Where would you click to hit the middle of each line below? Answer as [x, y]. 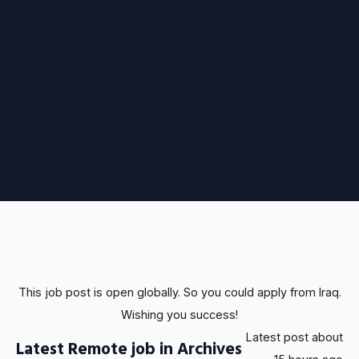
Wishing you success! [179, 314]
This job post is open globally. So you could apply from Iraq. [179, 292]
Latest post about [294, 337]
